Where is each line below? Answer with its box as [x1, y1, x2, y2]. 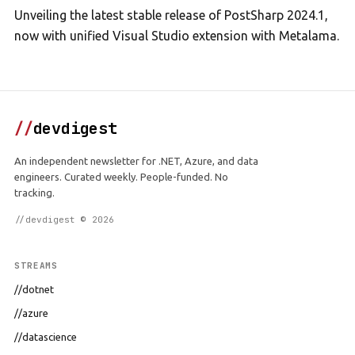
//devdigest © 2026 [14, 214, 114, 225]
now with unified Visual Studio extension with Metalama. [14, 29, 339, 43]
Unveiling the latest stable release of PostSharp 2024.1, [14, 8, 328, 22]
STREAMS [14, 260, 59, 271]
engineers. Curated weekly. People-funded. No [14, 171, 228, 182]
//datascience [14, 331, 77, 342]
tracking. [14, 187, 55, 198]
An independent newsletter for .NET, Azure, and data [14, 155, 258, 166]
